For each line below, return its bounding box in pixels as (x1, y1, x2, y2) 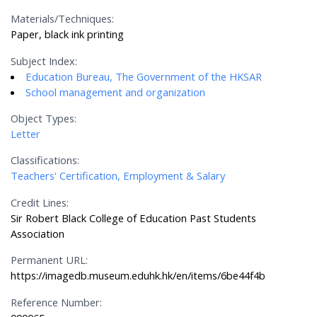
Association (11, 226, 65, 241)
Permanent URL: (11, 253, 88, 267)
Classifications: (11, 153, 80, 168)
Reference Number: (11, 294, 103, 309)
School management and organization (25, 84, 206, 99)
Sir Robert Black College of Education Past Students (11, 210, 257, 225)
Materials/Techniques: (11, 11, 115, 26)
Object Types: (11, 111, 77, 126)
